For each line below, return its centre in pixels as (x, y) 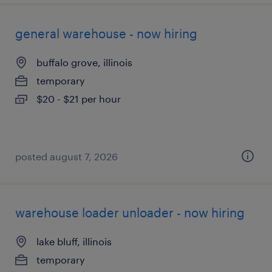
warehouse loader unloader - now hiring (130, 212)
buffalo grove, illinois (84, 62)
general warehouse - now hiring (106, 33)
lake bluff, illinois (74, 241)
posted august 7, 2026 (66, 156)
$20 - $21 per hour (79, 99)
